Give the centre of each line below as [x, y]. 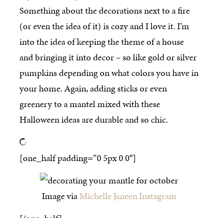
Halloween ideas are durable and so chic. [94, 120]
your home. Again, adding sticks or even [93, 89]
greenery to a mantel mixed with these [90, 104]
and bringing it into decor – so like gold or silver [108, 57]
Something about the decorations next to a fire [105, 11]
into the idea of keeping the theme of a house [102, 42]
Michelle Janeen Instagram [128, 196]
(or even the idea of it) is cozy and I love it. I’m [104, 26]
